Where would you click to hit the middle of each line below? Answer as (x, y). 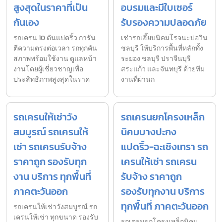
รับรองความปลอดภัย (164, 23)
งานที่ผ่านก (138, 80)
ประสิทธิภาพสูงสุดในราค (52, 80)
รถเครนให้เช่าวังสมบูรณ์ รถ (55, 207)
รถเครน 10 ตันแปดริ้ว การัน (55, 38)
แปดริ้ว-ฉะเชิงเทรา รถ (165, 147)
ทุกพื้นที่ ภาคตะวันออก (165, 206)
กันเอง (26, 23)
